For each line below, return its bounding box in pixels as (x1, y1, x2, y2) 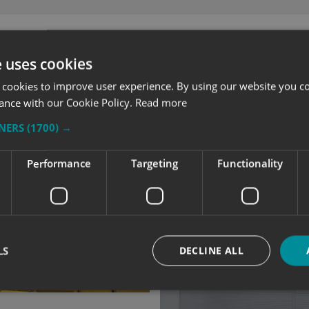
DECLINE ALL (179, 243, 243, 257)
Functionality (217, 156, 283, 170)
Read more (135, 95, 187, 110)
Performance (27, 156, 92, 170)
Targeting (131, 156, 178, 170)
